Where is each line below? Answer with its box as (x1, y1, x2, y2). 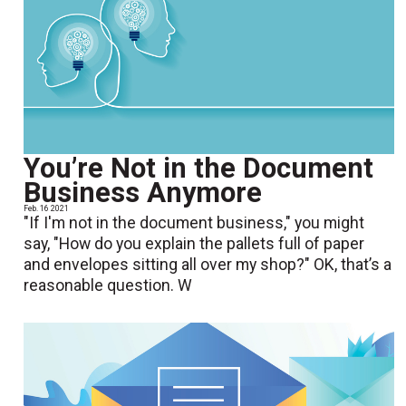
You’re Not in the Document (24, 151, 374, 186)
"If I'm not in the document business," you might (24, 214, 365, 233)
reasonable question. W (24, 276, 193, 295)
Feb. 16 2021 (24, 204, 70, 214)
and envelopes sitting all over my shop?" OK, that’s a (24, 256, 392, 275)
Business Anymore (24, 176, 263, 210)
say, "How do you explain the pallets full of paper (24, 235, 365, 254)
